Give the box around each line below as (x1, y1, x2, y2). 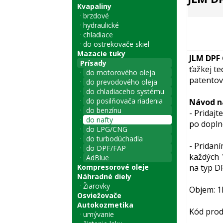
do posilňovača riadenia (86, 96, 163, 106)
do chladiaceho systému (86, 87, 164, 96)
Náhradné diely (77, 172, 131, 181)
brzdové (83, 11, 109, 20)
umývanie (83, 210, 114, 219)
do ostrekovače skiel (83, 39, 149, 49)
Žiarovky (83, 181, 110, 191)
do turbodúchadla (86, 134, 143, 143)
